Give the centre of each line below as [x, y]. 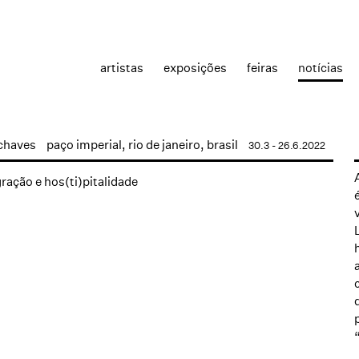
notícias [321, 67]
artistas [122, 67]
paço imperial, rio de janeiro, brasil [142, 145]
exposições [195, 67]
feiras [262, 67]
